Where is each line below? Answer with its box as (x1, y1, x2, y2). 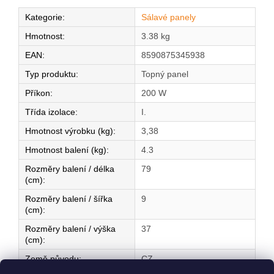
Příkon (25, 88, 50, 98)
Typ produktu (25, 69, 76, 80)
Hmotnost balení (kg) (25, 145, 106, 155)
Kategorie (25, 12, 62, 23)
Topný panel (141, 69, 188, 80)
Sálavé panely (141, 12, 196, 23)
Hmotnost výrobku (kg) (25, 126, 113, 136)
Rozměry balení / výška (25, 224, 116, 234)
